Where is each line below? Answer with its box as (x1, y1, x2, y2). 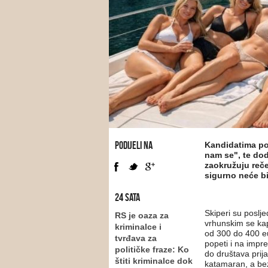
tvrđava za (115, 233, 157, 243)
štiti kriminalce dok (115, 256, 193, 266)
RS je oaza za (115, 211, 169, 220)
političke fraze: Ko (115, 245, 189, 254)
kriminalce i (115, 222, 162, 232)
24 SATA (115, 191, 140, 203)
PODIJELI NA (115, 139, 153, 151)
